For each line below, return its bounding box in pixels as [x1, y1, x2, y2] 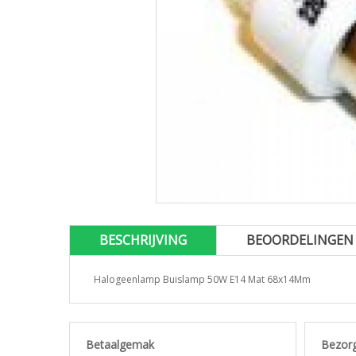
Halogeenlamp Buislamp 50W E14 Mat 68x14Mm [94, 273, 311, 286]
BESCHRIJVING [99, 231, 187, 249]
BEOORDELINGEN [246, 231, 354, 249]
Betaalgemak [86, 337, 154, 352]
